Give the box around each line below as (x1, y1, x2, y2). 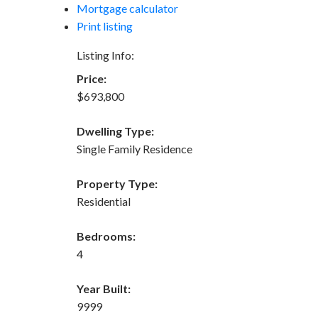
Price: (76, 71, 106, 85)
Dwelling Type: (76, 124, 154, 138)
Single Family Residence (76, 141, 192, 155)
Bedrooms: (76, 229, 136, 243)
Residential (76, 194, 131, 208)
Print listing (76, 18, 133, 33)
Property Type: (76, 176, 158, 190)
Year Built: (76, 281, 131, 295)
